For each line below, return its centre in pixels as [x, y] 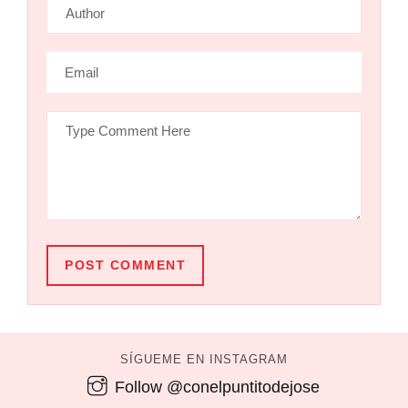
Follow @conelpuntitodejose [217, 387]
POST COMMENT [125, 265]
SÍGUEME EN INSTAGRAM [204, 359]
